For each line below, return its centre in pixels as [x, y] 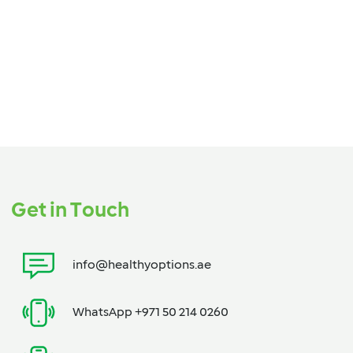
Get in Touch [70, 212]
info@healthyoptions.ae [141, 266]
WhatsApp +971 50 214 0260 [150, 313]
